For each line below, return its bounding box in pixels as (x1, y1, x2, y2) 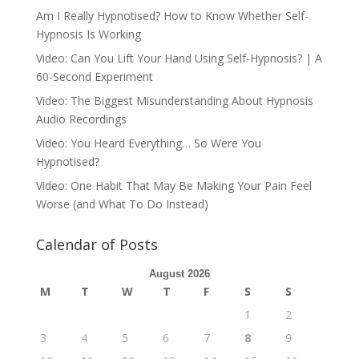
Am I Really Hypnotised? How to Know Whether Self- (35, 8, 309, 24)
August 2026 (148, 268, 210, 280)
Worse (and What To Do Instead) (35, 196, 208, 212)
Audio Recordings (35, 111, 127, 127)
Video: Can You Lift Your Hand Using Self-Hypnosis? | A (35, 50, 322, 67)
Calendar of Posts (35, 235, 158, 255)
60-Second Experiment (35, 69, 153, 85)
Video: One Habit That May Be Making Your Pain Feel (35, 178, 312, 194)
